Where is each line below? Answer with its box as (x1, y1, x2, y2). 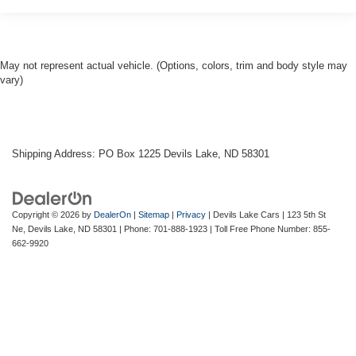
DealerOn (94, 210, 131, 220)
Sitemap (138, 210, 169, 220)
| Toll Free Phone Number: (207, 224, 313, 234)
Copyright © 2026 (12, 210, 82, 220)
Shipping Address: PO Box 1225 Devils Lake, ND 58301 (12, 148, 269, 161)
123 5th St (284, 210, 326, 220)
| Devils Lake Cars (206, 210, 280, 220)
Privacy (176, 210, 206, 220)
